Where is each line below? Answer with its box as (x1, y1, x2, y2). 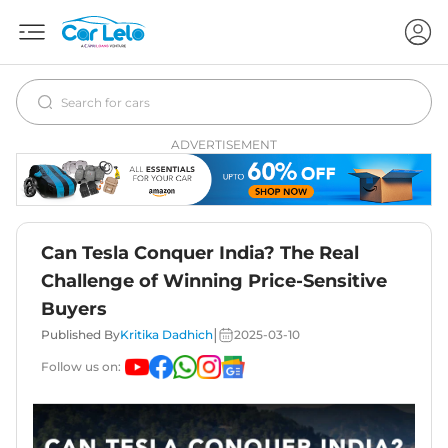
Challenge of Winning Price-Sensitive (41, 270, 387, 293)
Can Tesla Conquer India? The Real (41, 242, 359, 265)
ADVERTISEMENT (171, 137, 277, 152)
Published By (41, 327, 120, 343)
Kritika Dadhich (120, 327, 213, 343)
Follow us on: (41, 359, 121, 375)
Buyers (41, 298, 107, 321)
